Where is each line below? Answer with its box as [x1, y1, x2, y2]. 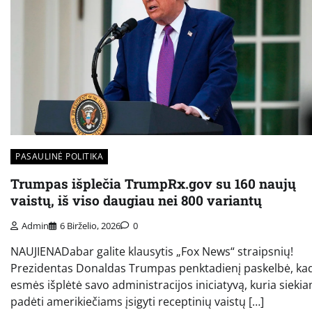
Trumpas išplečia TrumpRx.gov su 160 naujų [10, 174, 296, 192]
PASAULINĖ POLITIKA [15, 150, 103, 162]
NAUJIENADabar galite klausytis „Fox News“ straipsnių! [10, 244, 293, 260]
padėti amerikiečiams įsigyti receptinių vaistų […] [10, 294, 264, 310]
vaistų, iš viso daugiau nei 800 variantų [10, 191, 262, 209]
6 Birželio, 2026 [60, 219, 120, 233]
